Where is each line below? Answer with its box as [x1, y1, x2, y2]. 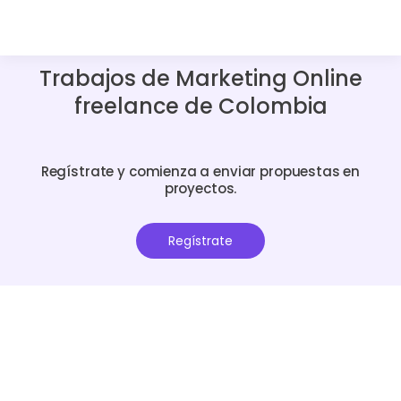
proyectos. [164, 178, 237, 198]
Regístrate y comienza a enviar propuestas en [40, 161, 361, 181]
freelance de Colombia [73, 91, 328, 121]
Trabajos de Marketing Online [38, 64, 363, 93]
